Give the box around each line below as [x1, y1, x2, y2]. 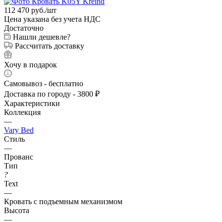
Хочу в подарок [4, 60, 57, 69]
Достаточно [4, 23, 44, 32]
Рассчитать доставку [15, 41, 84, 50]
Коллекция [4, 108, 41, 116]
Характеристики [4, 99, 60, 108]
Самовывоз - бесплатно [4, 79, 83, 88]
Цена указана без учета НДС [4, 14, 101, 23]
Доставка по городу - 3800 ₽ [4, 89, 100, 98]
